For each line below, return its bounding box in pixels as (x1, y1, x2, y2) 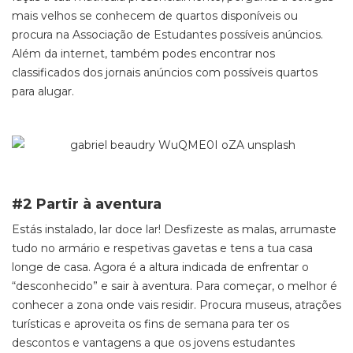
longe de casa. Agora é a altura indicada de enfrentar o (12, 260, 309, 274)
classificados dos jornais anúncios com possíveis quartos (12, 65, 318, 80)
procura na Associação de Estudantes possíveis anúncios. (12, 28, 323, 42)
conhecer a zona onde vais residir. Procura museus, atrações (12, 298, 341, 312)
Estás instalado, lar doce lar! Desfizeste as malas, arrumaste (12, 222, 336, 236)
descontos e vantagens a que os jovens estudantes (12, 336, 295, 350)
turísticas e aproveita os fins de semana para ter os (12, 317, 289, 331)
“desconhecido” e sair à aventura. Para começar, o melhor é (12, 279, 337, 293)
